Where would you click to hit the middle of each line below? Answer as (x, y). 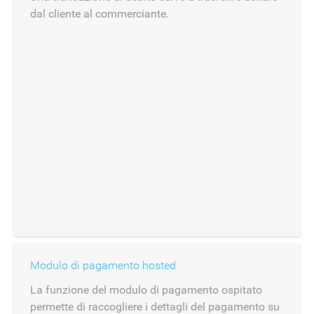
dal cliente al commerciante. (100, 14)
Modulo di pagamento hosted (103, 265)
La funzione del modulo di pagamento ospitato (146, 290)
